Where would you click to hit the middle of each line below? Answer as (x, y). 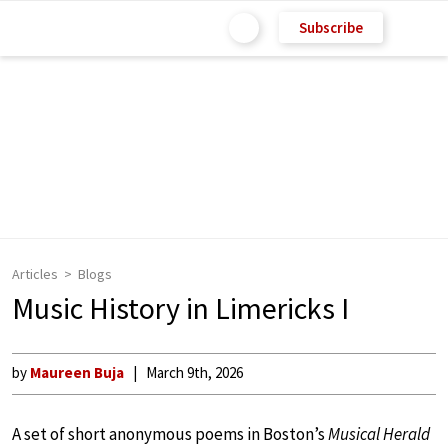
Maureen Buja (77, 372)
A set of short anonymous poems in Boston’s (170, 434)
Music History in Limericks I (180, 308)
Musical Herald (379, 434)
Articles (35, 274)
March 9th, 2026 (194, 372)
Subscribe (331, 27)
